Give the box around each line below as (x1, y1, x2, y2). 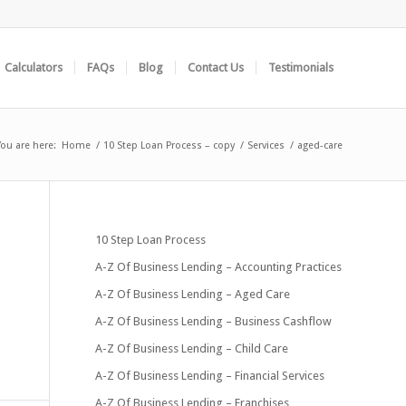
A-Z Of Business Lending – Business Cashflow (95, 314, 333, 328)
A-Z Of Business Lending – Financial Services (95, 369, 325, 382)
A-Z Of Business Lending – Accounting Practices (95, 260, 343, 274)
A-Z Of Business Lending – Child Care (95, 342, 289, 355)
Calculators (5, 61, 63, 74)
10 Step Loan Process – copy (103, 139, 235, 151)
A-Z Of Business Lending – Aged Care (95, 287, 291, 301)
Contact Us (188, 61, 244, 74)
